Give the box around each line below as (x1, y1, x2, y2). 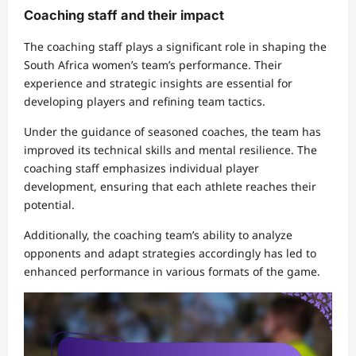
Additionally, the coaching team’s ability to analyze (24, 227, 292, 243)
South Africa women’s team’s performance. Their (24, 57, 282, 73)
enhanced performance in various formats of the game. (24, 264, 320, 280)
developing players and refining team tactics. (24, 94, 265, 110)
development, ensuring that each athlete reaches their (24, 179, 316, 195)
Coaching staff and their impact (24, 6, 224, 23)
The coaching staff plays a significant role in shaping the (24, 39, 327, 55)
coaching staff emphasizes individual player (24, 161, 259, 176)
